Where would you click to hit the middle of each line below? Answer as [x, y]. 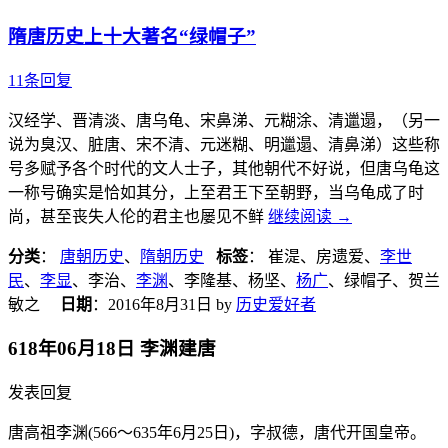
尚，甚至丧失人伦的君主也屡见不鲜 [138, 216]
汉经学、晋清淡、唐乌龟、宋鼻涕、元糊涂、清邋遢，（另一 [224, 120]
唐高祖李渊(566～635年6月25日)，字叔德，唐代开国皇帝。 [217, 433]
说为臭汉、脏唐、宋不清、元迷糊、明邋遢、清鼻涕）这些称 [224, 144]
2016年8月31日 [160, 304]
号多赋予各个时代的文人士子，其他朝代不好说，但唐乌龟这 [224, 168]
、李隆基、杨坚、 [232, 280]
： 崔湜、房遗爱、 [314, 256]
